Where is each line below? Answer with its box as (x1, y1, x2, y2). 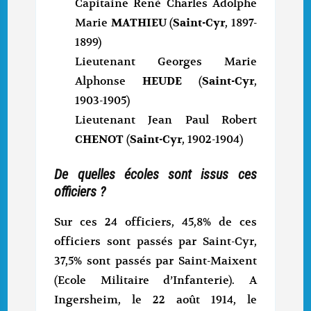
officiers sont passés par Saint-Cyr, (54, 234, 257, 249)
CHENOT (75, 133, 127, 147)
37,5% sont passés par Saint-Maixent (54, 253, 257, 268)
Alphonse (75, 74, 142, 89)
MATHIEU (110, 16, 167, 31)
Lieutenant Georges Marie (75, 55, 257, 69)
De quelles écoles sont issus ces (54, 166, 257, 183)
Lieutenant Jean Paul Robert (75, 113, 257, 128)
